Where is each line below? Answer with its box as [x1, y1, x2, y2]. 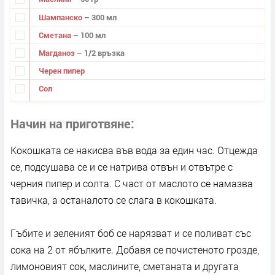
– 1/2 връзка [76, 47, 125, 58]
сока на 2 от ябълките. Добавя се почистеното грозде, [10, 243, 259, 257]
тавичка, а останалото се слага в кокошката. [10, 193, 217, 207]
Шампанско [38, 11, 84, 23]
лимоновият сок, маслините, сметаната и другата [10, 260, 239, 273]
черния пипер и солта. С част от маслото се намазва [10, 177, 253, 190]
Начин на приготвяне [10, 115, 131, 132]
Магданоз [38, 47, 77, 58]
